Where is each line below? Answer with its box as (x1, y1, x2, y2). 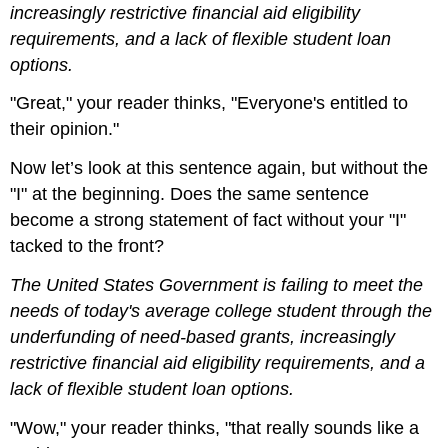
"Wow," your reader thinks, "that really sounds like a (10, 417, 420, 438)
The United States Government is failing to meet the (10, 274, 424, 295)
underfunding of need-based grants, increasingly (10, 326, 396, 347)
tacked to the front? (10, 236, 165, 257)
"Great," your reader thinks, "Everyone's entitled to (10, 93, 409, 114)
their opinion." (10, 119, 120, 140)
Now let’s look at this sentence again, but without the (10, 158, 429, 179)
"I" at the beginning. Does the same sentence (10, 184, 370, 205)
